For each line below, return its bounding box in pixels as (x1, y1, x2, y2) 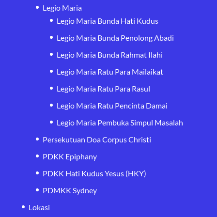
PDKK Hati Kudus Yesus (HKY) (42, 168, 146, 178)
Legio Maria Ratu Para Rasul (56, 83, 150, 93)
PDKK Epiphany (42, 151, 97, 161)
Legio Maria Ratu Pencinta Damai (56, 100, 168, 110)
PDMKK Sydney (42, 185, 97, 195)
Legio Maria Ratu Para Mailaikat (56, 66, 163, 76)
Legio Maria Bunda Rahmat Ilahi (56, 49, 163, 59)
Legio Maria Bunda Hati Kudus (56, 15, 158, 25)
